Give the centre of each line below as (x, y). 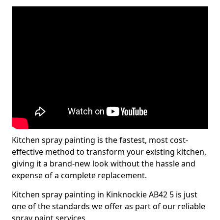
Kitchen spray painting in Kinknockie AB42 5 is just (105, 194)
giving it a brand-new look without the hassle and (104, 164)
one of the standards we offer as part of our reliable (109, 206)
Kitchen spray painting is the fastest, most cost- (100, 140)
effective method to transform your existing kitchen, (109, 152)
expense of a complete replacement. (79, 175)
